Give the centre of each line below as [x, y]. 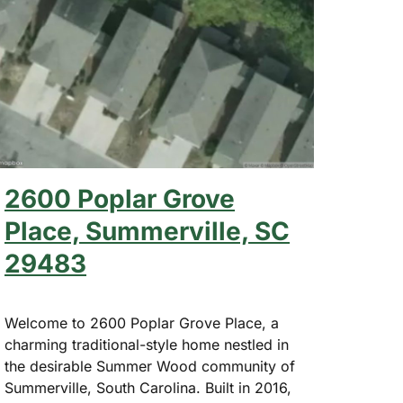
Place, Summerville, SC [147, 232]
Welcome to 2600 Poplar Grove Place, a [142, 323]
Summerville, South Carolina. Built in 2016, [148, 388]
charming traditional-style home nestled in [147, 345]
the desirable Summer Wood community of [150, 367]
